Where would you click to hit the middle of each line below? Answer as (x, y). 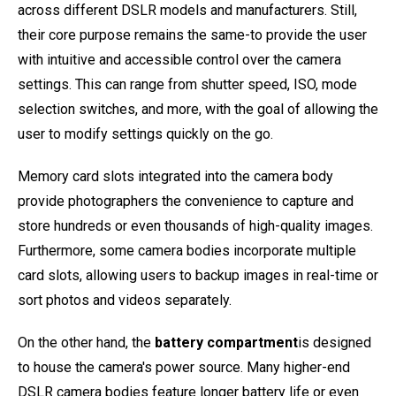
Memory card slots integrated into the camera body (175, 176)
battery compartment (226, 343)
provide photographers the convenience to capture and (186, 201)
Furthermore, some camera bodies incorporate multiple (187, 251)
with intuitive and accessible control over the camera (179, 60)
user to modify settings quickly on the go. (145, 134)
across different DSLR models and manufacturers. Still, (187, 10)
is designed (335, 343)
